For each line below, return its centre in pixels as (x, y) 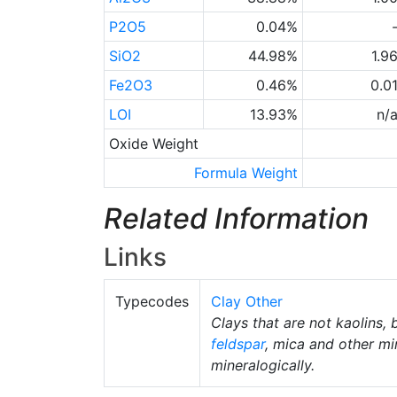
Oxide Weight (153, 144)
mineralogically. (263, 365)
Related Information (236, 218)
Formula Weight (246, 173)
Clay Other (247, 301)
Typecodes (152, 301)
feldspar (238, 344)
